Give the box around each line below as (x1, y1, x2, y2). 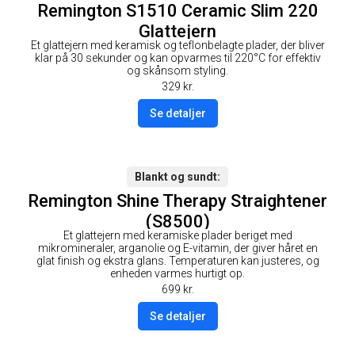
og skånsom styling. (127, 63, 228, 77)
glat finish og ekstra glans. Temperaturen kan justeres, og (36, 254, 319, 267)
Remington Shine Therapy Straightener (28, 190, 327, 211)
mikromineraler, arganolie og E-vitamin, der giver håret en (37, 241, 318, 254)
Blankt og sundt (135, 170, 217, 183)
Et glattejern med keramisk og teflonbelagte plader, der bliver (30, 38, 325, 52)
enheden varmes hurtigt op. (110, 266, 245, 280)
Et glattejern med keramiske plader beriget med (63, 228, 292, 242)
